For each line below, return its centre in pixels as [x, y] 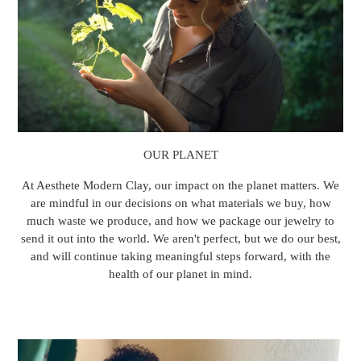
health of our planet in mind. [180, 274]
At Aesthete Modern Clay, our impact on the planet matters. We [180, 185]
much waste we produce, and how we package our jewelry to [180, 220]
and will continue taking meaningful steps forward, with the [180, 256]
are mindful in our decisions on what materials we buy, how [180, 203]
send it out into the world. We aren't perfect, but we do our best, [180, 238]
